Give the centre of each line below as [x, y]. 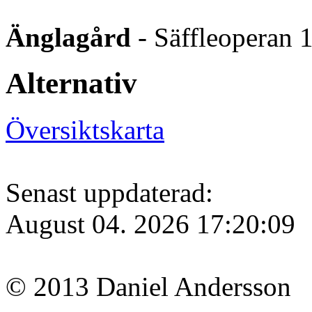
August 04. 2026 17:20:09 [150, 224]
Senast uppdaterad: [109, 193]
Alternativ [71, 84]
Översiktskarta [85, 130]
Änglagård [68, 37]
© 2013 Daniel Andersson [148, 287]
